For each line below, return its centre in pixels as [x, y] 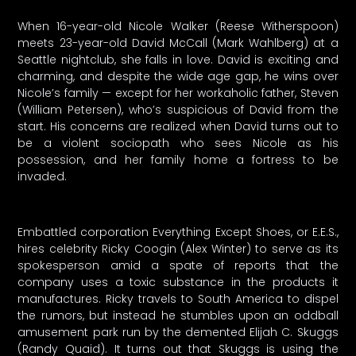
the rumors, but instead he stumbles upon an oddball [178, 316]
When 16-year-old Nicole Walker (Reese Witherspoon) [178, 26]
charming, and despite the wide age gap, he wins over [178, 76]
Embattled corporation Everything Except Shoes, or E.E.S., [178, 232]
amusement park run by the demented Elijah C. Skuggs [178, 333]
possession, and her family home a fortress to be [178, 159]
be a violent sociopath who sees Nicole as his [178, 143]
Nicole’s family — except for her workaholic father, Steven [178, 93]
